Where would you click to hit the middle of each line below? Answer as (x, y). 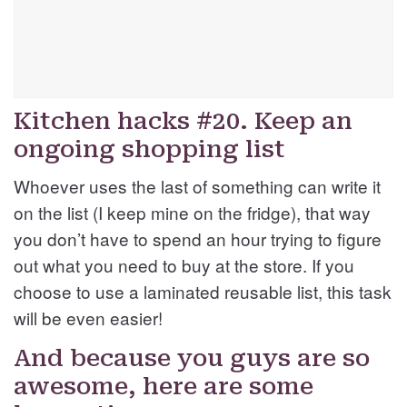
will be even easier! (88, 317)
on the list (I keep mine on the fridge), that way (192, 212)
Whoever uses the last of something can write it (197, 185)
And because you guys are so (192, 357)
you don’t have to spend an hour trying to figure (198, 238)
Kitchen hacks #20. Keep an (183, 120)
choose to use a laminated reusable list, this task (203, 291)
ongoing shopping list (149, 149)
